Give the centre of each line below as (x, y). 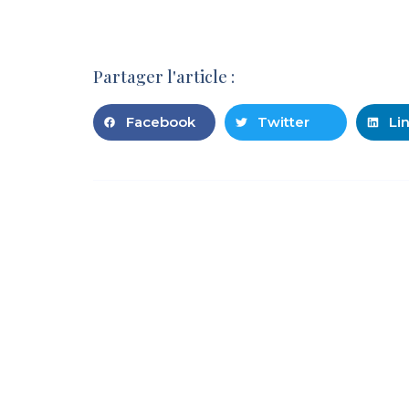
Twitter (284, 122)
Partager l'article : (164, 77)
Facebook (161, 122)
